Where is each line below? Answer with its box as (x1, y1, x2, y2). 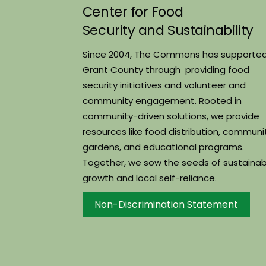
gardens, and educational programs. (82, 140, 244, 153)
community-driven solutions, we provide (82, 109, 259, 122)
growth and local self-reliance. (82, 171, 217, 184)
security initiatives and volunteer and (82, 78, 246, 91)
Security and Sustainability (82, 21, 254, 40)
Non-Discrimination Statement (94, 198, 238, 212)
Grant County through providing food (82, 63, 249, 76)
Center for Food (82, 2, 183, 22)
